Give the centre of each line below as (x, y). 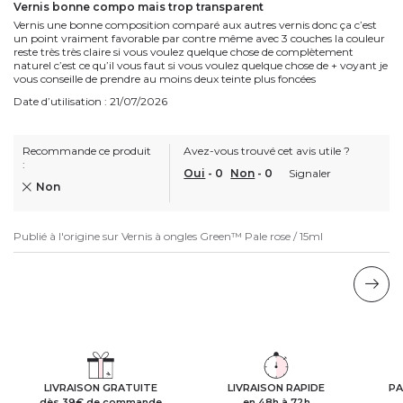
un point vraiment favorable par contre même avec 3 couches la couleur (199, 38)
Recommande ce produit (87, 150)
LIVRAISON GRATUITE (101, 387)
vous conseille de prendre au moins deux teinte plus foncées (165, 78)
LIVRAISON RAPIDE (277, 387)
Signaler (310, 173)
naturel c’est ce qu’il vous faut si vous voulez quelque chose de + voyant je (201, 65)
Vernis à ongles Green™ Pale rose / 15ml (222, 236)
